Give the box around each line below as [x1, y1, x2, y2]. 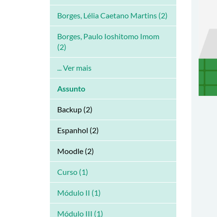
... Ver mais [57, 63, 92, 73]
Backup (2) [57, 105, 93, 114]
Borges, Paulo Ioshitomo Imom [57, 31, 159, 41]
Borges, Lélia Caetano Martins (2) [57, 11, 168, 20]
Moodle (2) [57, 146, 94, 156]
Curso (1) [57, 167, 88, 177]
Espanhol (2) [57, 125, 99, 135]
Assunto [57, 84, 85, 93]
